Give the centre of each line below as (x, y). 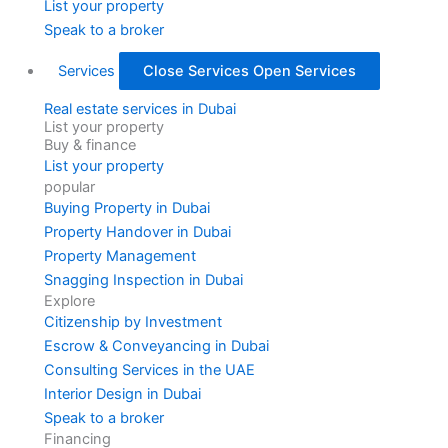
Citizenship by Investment (132, 322)
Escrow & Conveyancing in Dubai (156, 346)
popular (69, 187)
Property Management (119, 256)
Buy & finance (89, 145)
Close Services (195, 71)
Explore (69, 301)
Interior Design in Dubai (122, 394)
